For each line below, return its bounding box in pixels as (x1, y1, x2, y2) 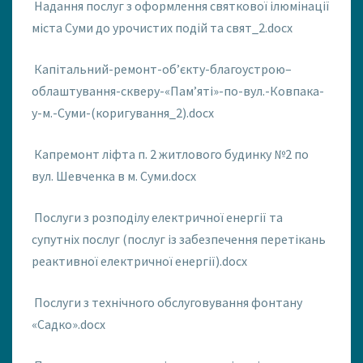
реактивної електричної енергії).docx (32, 253, 247, 270)
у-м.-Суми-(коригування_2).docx (32, 105, 214, 122)
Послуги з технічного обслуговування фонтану (34, 294, 302, 311)
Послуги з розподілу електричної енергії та (34, 209, 283, 226)
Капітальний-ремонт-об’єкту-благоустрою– (34, 61, 292, 78)
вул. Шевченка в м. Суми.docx (32, 168, 196, 185)
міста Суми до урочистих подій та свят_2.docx (32, 19, 293, 36)
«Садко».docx (32, 316, 105, 333)
